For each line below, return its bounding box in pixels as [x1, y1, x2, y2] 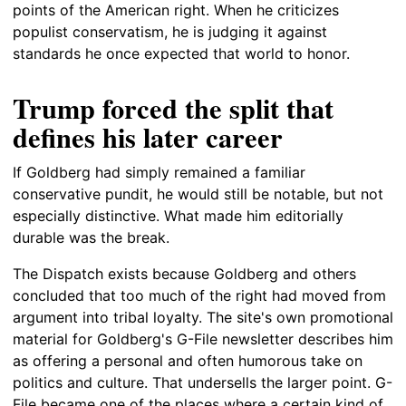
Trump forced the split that [13, 88, 333, 129]
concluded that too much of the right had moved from [13, 285, 386, 304]
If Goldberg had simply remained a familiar [13, 162, 305, 181]
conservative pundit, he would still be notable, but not [13, 184, 383, 203]
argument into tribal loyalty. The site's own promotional [13, 307, 393, 326]
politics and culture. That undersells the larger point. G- [13, 372, 392, 391]
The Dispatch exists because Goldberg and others [13, 264, 356, 283]
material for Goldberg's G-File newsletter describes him [13, 329, 393, 348]
